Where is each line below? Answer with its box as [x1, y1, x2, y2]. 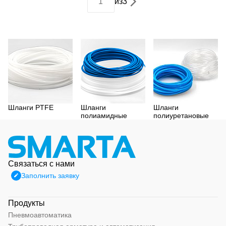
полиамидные [81, 111, 127, 120]
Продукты [8, 198, 45, 207]
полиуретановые [153, 111, 209, 120]
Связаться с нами [8, 159, 75, 168]
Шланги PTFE [8, 103, 53, 111]
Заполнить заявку [21, 171, 79, 180]
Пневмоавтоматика [8, 210, 72, 219]
